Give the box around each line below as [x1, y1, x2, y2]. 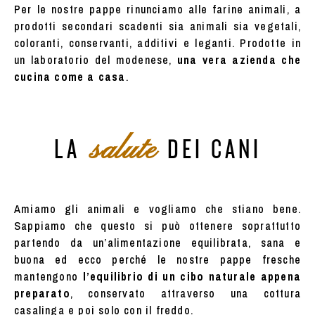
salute [90, 130, 157, 170]
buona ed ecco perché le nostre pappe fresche [14, 251, 301, 267]
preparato [14, 285, 70, 301]
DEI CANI [167, 135, 262, 164]
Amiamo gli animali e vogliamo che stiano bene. [14, 200, 301, 217]
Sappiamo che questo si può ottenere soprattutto [14, 217, 301, 233]
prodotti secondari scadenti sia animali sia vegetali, [14, 18, 301, 34]
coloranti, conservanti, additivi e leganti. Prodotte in [14, 34, 301, 51]
